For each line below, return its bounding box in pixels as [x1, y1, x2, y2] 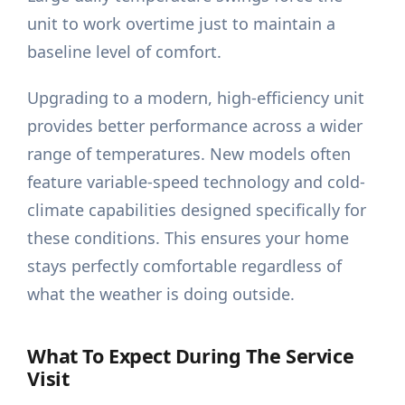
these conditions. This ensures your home [27, 227, 350, 250]
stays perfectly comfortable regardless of [27, 255, 343, 278]
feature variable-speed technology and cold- [27, 171, 366, 193]
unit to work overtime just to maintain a [27, 13, 336, 35]
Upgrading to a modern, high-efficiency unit [27, 87, 365, 109]
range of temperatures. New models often [27, 143, 352, 165]
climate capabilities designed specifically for [27, 199, 367, 221]
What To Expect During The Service [27, 343, 354, 370]
